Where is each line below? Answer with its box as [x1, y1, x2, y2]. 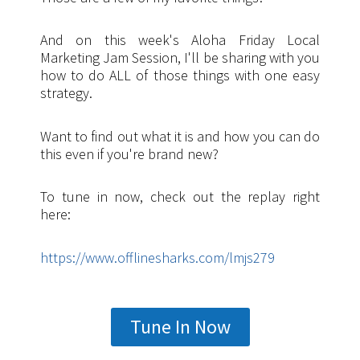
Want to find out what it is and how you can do [40, 126, 320, 145]
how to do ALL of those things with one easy [40, 66, 320, 84]
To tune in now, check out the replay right [40, 187, 320, 206]
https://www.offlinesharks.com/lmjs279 [40, 247, 275, 267]
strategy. [40, 84, 92, 102]
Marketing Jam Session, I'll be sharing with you [40, 48, 320, 67]
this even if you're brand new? [40, 144, 219, 163]
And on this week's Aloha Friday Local [40, 31, 320, 49]
